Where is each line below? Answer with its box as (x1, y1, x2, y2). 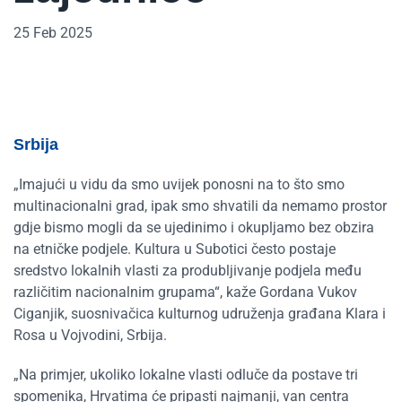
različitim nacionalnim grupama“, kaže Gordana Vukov (13, 284, 357, 301)
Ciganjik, (13, 305, 71, 322)
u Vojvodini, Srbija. (49, 327, 167, 344)
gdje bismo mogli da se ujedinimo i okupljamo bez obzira (13, 219, 374, 236)
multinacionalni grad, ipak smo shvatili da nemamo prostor (13, 197, 387, 214)
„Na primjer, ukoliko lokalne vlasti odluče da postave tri (13, 366, 358, 383)
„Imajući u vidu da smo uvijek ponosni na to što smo (13, 176, 345, 193)
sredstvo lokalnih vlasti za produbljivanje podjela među (13, 262, 362, 279)
